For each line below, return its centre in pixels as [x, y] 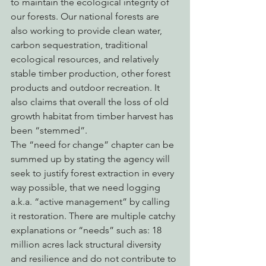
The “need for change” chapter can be [94, 145]
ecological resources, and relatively [86, 59]
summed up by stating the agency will [91, 159]
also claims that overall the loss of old [91, 102]
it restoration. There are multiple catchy [94, 216]
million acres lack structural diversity [87, 244]
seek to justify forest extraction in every [94, 173]
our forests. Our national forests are [86, 16]
